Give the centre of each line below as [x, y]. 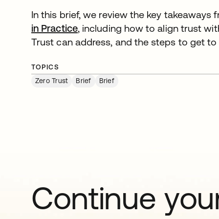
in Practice [55, 28]
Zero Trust [52, 81]
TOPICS [45, 67]
